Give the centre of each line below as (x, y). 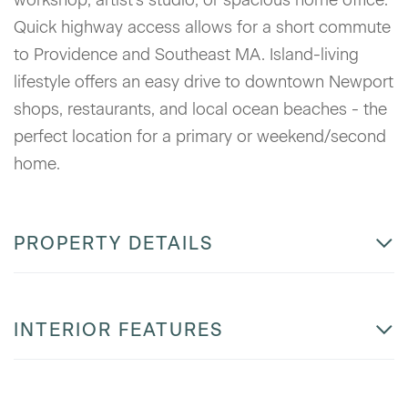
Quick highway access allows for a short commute (202, 27)
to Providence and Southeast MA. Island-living (186, 54)
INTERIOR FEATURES (118, 329)
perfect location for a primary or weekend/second (200, 136)
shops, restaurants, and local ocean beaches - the (200, 109)
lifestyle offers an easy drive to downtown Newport (204, 82)
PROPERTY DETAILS (113, 243)
